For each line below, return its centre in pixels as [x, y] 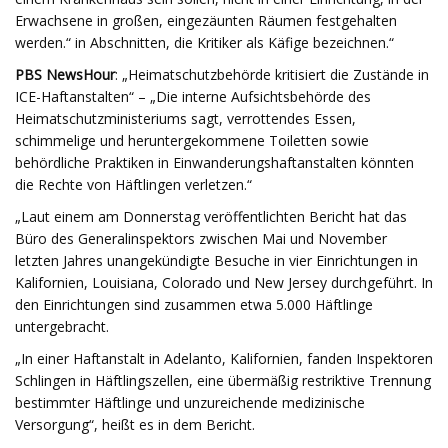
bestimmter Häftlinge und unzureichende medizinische [190, 402]
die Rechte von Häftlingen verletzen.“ [133, 184]
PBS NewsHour [65, 74]
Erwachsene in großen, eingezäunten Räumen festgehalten [206, 20]
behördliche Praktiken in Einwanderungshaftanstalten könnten [214, 162]
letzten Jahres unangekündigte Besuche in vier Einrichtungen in [216, 260]
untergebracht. [62, 326]
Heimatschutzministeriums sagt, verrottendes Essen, [185, 118]
